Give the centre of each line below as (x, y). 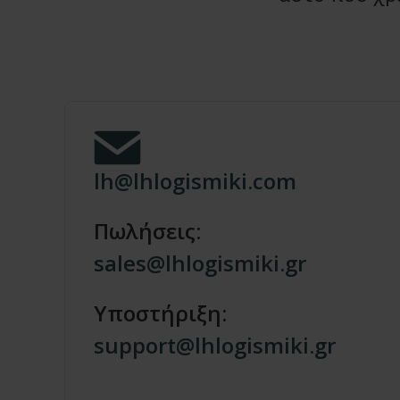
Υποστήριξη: (160, 313)
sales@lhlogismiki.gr (200, 263)
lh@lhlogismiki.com (195, 181)
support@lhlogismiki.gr (215, 345)
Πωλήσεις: (147, 231)
